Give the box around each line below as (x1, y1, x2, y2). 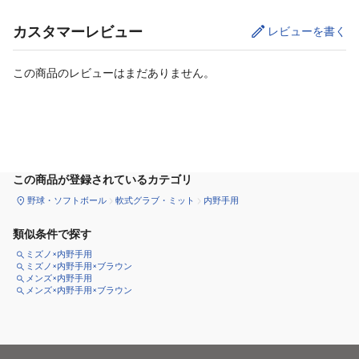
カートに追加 (133, 133, 201, 148)
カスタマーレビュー (13, 23, 143, 42)
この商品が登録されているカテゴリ (13, 172, 192, 188)
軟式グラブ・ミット (115, 195, 195, 207)
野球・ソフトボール (27, 195, 107, 207)
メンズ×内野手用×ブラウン (26, 284, 132, 296)
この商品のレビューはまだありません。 (13, 66, 215, 81)
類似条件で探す (13, 227, 91, 242)
